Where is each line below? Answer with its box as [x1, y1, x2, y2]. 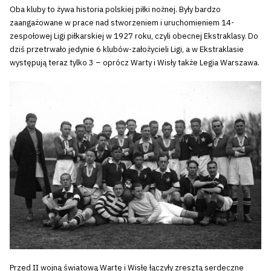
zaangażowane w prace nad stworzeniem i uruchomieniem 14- [10, 17, 234, 28]
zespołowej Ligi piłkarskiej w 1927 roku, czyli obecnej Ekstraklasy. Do [10, 30, 258, 41]
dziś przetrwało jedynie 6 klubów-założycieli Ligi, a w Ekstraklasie [10, 44, 244, 54]
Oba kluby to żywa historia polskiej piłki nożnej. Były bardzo [10, 4, 221, 15]
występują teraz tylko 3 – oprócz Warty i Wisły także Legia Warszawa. [10, 57, 260, 68]
